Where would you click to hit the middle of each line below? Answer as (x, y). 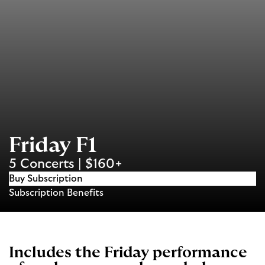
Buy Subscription (46, 179)
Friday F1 (53, 146)
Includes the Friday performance (128, 253)
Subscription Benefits (56, 193)
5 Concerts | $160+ (66, 164)
